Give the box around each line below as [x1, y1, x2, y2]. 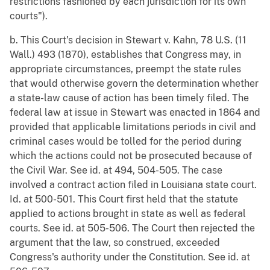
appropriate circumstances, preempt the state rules [10, 63, 241, 75]
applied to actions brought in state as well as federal [10, 208, 246, 220]
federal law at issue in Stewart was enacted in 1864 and [10, 107, 260, 119]
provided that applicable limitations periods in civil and [10, 121, 256, 133]
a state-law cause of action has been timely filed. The [10, 92, 249, 104]
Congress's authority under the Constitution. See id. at [10, 251, 250, 263]
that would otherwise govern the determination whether [10, 78, 259, 90]
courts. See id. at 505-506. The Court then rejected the [10, 222, 255, 234]
